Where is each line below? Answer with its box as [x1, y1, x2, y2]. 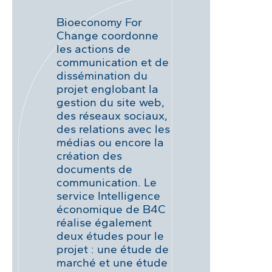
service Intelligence [56, 188, 161, 203]
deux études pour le [56, 228, 165, 243]
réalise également [56, 215, 152, 229]
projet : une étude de [56, 242, 169, 256]
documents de [56, 161, 133, 176]
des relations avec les [56, 121, 171, 136]
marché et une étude [56, 255, 168, 270]
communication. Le [56, 175, 157, 189]
